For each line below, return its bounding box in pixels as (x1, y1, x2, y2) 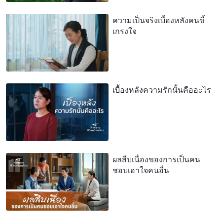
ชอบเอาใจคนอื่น (112, 165, 169, 175)
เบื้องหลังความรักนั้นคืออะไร (112, 84, 211, 95)
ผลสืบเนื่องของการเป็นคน (112, 154, 200, 164)
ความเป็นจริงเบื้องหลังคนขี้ (112, 15, 205, 25)
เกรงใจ (112, 26, 137, 36)
